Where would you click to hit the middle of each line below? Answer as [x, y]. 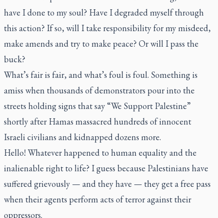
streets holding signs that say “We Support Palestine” [97, 106]
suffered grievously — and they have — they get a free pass [107, 184]
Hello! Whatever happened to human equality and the [100, 153]
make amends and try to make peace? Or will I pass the [101, 44]
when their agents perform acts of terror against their [98, 199]
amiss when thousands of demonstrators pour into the [99, 90]
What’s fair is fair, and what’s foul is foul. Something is [101, 75]
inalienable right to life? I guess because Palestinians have [106, 168]
